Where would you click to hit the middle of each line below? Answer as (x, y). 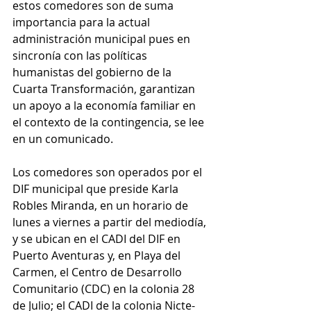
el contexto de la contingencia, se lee (110, 122)
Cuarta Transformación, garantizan (105, 89)
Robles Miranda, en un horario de (102, 205)
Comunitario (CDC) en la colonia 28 (105, 289)
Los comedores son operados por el (109, 172)
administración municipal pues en (103, 39)
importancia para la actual (83, 22)
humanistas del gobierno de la (93, 72)
